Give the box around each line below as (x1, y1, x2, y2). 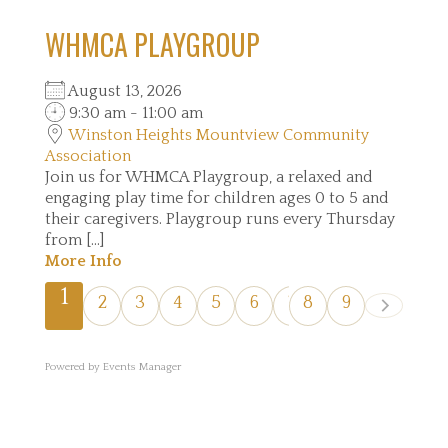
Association (45, 146, 131, 165)
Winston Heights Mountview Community (68, 125, 369, 144)
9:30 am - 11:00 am (65, 103, 203, 122)
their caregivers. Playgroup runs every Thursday (45, 209, 395, 228)
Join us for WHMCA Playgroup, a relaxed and (45, 167, 373, 186)
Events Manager (103, 360, 181, 373)
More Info (45, 251, 121, 270)
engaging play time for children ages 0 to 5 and (45, 188, 389, 207)
